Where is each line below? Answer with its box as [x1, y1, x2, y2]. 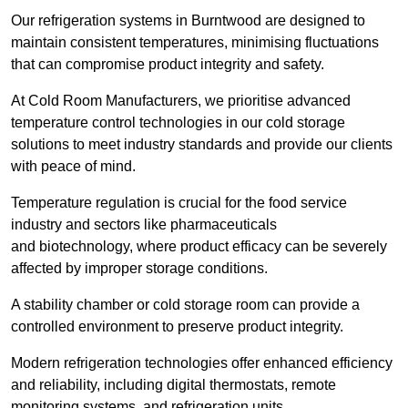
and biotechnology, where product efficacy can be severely [11, 239, 387, 255]
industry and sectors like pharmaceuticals [11, 217, 277, 233]
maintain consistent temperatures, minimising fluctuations [11, 35, 379, 51]
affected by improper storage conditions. [11, 260, 268, 277]
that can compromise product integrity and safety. [11, 56, 324, 73]
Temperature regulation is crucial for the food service [11, 195, 347, 211]
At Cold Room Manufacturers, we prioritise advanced [11, 93, 351, 109]
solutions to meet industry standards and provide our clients [11, 137, 393, 153]
